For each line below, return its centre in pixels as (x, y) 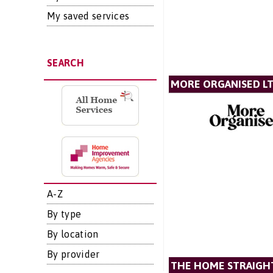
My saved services (88, 16)
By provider (73, 254)
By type (64, 214)
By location (73, 234)
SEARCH (65, 63)
